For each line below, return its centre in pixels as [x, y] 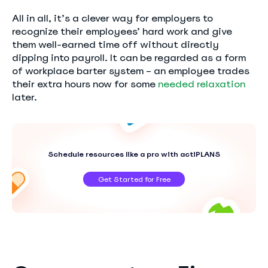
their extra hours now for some [85, 84]
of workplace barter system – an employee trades [131, 71]
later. [25, 97]
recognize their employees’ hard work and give [122, 31]
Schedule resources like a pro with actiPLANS [134, 154]
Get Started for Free [134, 179]
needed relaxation [202, 84]
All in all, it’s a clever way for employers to [112, 18]
